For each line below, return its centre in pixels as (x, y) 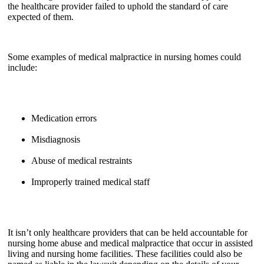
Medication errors (64, 118)
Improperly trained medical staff (90, 182)
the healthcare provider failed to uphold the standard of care (118, 6)
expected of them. (42, 17)
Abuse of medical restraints (82, 161)
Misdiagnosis (56, 140)
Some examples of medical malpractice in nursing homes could (124, 57)
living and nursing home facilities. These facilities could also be (125, 254)
